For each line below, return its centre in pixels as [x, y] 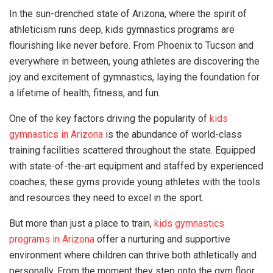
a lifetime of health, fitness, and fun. [85, 93]
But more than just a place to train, [82, 223]
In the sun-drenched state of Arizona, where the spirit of [128, 14]
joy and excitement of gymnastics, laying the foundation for [134, 77]
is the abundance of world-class [172, 134]
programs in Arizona [52, 239]
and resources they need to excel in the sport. [106, 198]
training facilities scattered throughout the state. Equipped [132, 150]
